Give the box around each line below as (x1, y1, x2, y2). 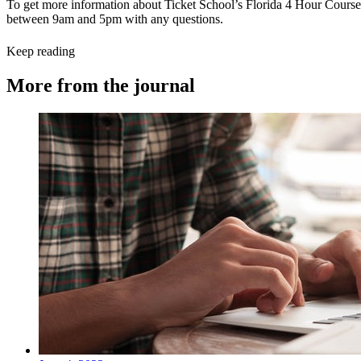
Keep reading (6, 44, 75, 59)
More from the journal (6, 75, 195, 97)
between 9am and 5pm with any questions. (6, 11, 223, 26)
